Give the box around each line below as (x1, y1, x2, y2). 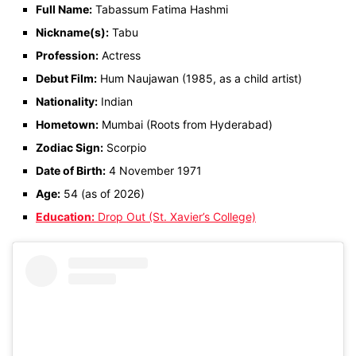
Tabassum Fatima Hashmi (92, 2, 228, 17)
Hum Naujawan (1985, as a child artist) (97, 72, 302, 86)
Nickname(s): (36, 25, 109, 40)
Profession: (36, 48, 99, 63)
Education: (36, 210, 95, 224)
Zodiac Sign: (36, 141, 103, 155)
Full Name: (36, 2, 92, 17)
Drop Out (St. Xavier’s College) (95, 210, 256, 224)
